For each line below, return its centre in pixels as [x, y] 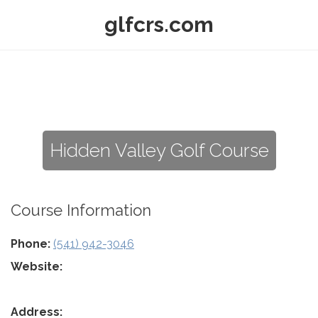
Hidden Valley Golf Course [159, 150]
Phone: [31, 244]
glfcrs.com [159, 24]
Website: [37, 267]
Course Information [81, 210]
